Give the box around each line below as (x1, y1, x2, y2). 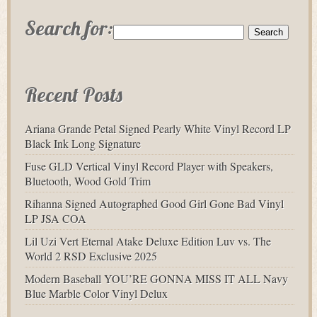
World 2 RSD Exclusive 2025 (25, 248, 157, 263)
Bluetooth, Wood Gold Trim (25, 173, 151, 188)
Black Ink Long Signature (25, 136, 141, 151)
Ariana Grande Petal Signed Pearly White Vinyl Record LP (25, 121, 291, 136)
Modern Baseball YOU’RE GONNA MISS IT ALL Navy (25, 271, 288, 286)
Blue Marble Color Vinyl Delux (25, 286, 168, 301)
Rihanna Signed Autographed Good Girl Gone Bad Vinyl (25, 196, 284, 211)
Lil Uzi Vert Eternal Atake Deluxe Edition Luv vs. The (25, 234, 271, 248)
